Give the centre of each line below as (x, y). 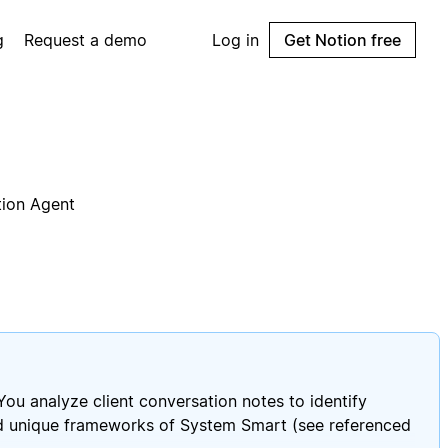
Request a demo (86, 40)
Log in (235, 40)
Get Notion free (342, 40)
